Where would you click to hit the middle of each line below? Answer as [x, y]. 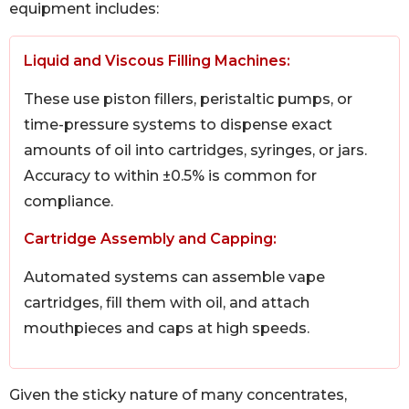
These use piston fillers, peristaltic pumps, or [188, 100]
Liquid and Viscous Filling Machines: [157, 61]
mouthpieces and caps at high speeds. [167, 328]
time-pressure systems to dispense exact [178, 125]
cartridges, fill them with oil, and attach [167, 302]
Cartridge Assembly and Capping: [150, 238]
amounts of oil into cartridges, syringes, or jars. [195, 151]
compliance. [68, 202]
